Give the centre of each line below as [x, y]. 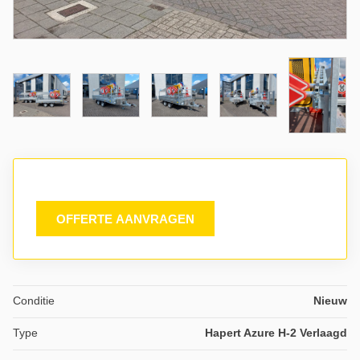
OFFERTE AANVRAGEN [125, 219]
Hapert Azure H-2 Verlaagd [276, 333]
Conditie [34, 301]
